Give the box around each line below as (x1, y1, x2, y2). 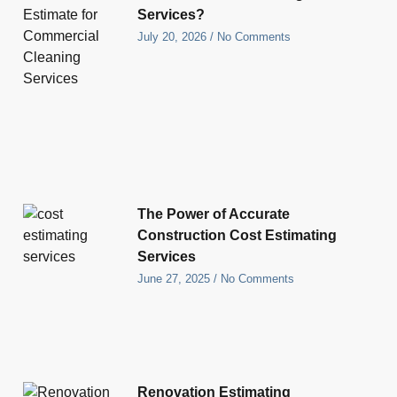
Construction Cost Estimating (137, 228, 338, 244)
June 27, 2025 (137, 272, 214, 286)
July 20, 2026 (137, 30, 211, 43)
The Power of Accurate (137, 206, 291, 222)
